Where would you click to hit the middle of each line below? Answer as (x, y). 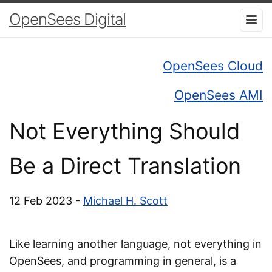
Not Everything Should (124, 131)
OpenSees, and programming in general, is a (123, 260)
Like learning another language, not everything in (135, 243)
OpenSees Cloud (213, 66)
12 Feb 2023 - (46, 200)
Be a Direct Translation (125, 165)
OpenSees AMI (219, 95)
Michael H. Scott (125, 200)
